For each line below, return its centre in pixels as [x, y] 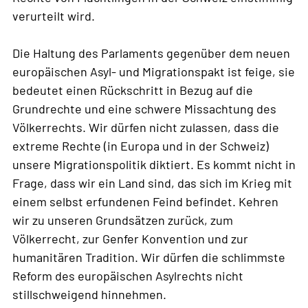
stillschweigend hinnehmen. [89, 295]
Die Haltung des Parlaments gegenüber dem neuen [151, 53]
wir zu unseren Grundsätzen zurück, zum [123, 220]
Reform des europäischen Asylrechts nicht [128, 276]
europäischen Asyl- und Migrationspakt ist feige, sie [154, 72]
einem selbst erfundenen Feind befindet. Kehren [145, 202]
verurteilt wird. [54, 16]
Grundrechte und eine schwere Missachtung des [144, 109]
